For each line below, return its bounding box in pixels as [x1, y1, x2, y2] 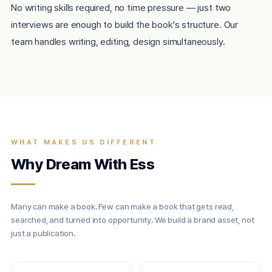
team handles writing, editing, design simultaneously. [11, 36, 225, 47]
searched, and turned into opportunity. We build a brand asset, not [11, 215, 254, 225]
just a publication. [11, 228, 75, 238]
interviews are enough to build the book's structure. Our [11, 19, 239, 30]
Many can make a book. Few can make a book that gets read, [11, 202, 234, 211]
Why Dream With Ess [11, 155, 154, 173]
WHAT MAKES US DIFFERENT [11, 138, 156, 146]
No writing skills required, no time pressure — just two [11, 2, 231, 13]
